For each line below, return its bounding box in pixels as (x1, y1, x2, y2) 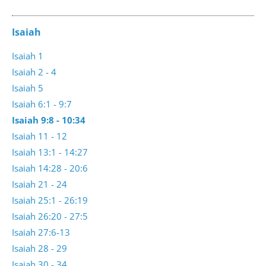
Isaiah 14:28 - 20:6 (12, 162, 88, 175)
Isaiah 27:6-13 (12, 226, 70, 239)
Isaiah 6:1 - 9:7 (12, 98, 72, 110)
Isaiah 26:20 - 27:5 (12, 210, 88, 223)
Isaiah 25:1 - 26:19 (12, 194, 88, 207)
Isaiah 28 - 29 (12, 242, 67, 255)
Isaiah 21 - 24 (12, 178, 67, 191)
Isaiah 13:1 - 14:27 (12, 146, 88, 159)
